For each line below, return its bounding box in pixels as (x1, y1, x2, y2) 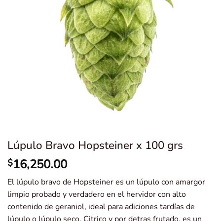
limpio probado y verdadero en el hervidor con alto (7, 189, 186, 200)
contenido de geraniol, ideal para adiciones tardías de (7, 201, 195, 213)
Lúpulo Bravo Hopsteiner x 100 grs (7, 138, 183, 153)
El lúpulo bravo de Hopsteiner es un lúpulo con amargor (7, 177, 205, 188)
